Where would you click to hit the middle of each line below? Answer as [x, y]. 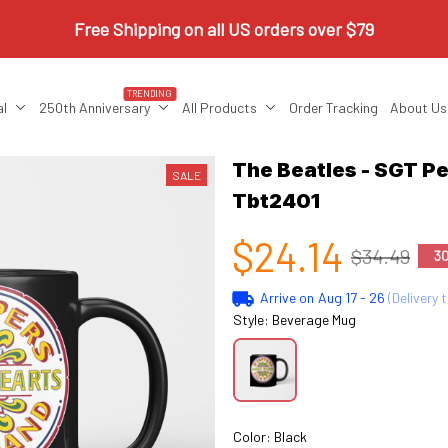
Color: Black [270, 436]
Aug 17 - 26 [351, 297]
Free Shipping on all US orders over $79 [224, 28]
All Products [219, 107]
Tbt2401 [276, 201]
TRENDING [150, 93]
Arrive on [286, 297]
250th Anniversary [94, 107]
